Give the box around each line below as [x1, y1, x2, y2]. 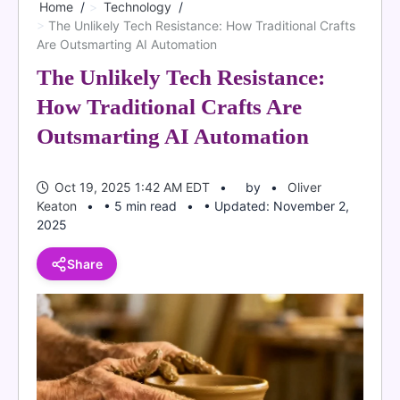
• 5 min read [104, 198, 177, 213]
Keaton [37, 198, 77, 213]
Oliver [287, 179, 321, 195]
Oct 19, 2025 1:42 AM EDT [54, 179, 210, 195]
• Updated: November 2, [204, 198, 349, 213]
